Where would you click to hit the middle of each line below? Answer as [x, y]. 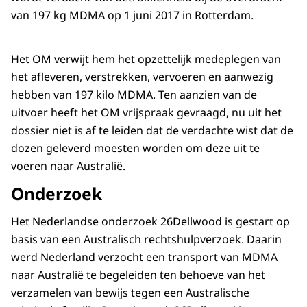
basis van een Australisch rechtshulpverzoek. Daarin [146, 240]
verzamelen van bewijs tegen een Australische [130, 293]
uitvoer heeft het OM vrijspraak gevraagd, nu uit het [146, 113]
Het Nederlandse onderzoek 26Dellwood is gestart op [150, 222]
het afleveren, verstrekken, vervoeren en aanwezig [142, 77]
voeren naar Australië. [68, 166]
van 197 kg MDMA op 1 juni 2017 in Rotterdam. [132, 15]
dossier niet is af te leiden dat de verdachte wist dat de [152, 131]
